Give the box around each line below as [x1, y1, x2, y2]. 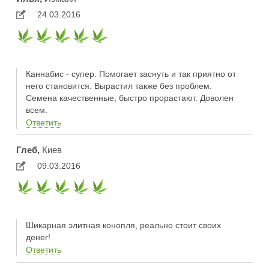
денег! [25, 232, 50, 243]
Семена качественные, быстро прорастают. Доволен [25, 92, 234, 103]
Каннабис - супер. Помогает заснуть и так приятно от [25, 68, 236, 79]
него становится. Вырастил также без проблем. [25, 80, 212, 91]
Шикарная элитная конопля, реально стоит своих [25, 220, 221, 231]
